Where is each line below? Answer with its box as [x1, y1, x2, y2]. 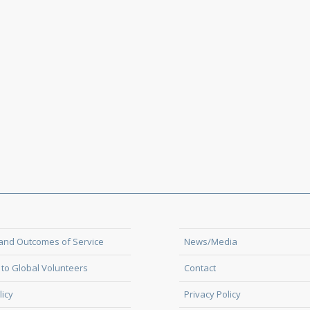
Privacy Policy [183, 288, 241, 300]
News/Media [183, 235, 237, 248]
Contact [183, 262, 216, 274]
